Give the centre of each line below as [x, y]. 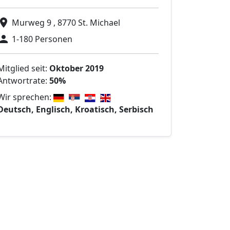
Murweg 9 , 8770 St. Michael [66, 23]
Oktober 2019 [76, 69]
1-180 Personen [42, 39]
